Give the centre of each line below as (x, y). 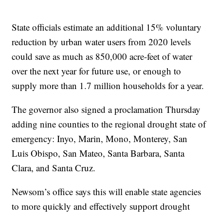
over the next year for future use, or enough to (97, 71)
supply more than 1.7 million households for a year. (108, 86)
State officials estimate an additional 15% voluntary (107, 27)
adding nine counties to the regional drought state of (109, 124)
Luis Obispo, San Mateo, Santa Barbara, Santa (98, 153)
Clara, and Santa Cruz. (54, 168)
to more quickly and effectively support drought (101, 206)
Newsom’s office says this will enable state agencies (107, 192)
